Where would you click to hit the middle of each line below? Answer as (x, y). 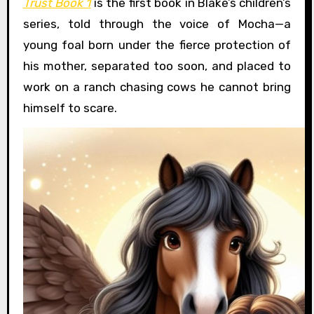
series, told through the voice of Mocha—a (157, 23)
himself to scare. (70, 108)
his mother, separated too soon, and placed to (157, 66)
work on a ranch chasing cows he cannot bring (157, 87)
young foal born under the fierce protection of (157, 45)
